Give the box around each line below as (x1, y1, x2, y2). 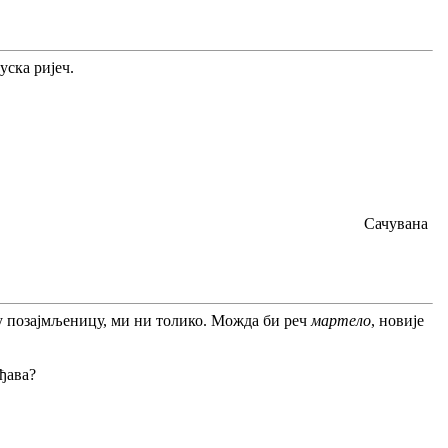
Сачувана (360, 214, 428, 232)
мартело (311, 311, 371, 329)
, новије (371, 311, 424, 329)
